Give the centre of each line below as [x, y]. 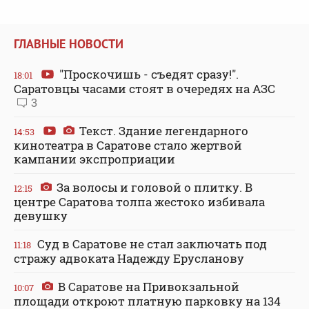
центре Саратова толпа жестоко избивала [139, 201]
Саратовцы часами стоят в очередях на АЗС [144, 88]
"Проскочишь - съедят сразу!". [148, 74]
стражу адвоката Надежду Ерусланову [129, 258]
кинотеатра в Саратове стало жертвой [128, 145]
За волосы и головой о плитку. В [153, 187]
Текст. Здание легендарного [162, 130]
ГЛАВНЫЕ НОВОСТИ [69, 43]
